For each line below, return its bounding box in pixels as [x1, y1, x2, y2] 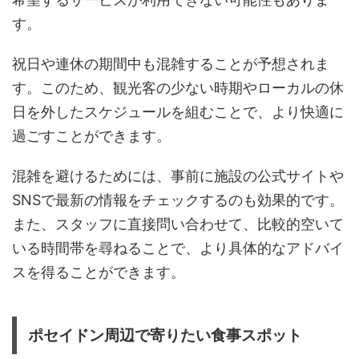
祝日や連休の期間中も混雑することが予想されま [12, 54, 329, 72]
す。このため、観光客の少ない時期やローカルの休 [12, 79, 344, 96]
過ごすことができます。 [12, 127, 171, 144]
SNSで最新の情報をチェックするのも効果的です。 [12, 191, 344, 208]
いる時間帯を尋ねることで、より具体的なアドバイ [12, 239, 344, 256]
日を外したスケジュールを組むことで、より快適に [12, 103, 344, 120]
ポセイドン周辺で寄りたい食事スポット [28, 326, 302, 344]
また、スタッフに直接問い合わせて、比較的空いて [12, 215, 344, 232]
